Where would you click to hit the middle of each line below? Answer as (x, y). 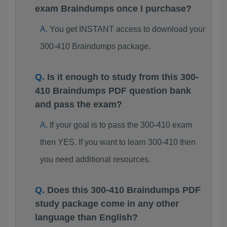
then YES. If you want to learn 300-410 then (118, 142)
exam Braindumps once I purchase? (113, 9)
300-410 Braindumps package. (95, 46)
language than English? (86, 217)
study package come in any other (107, 204)
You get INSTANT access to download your (127, 29)
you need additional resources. (95, 159)
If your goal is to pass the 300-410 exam (121, 125)
